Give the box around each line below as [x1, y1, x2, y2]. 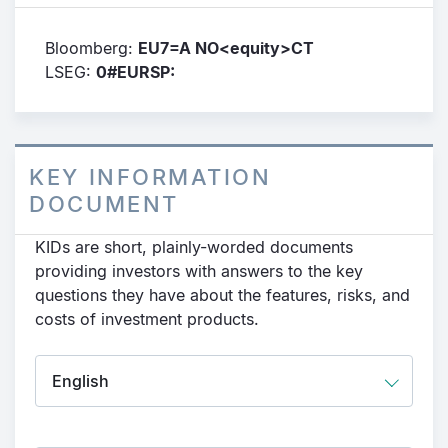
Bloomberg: [45, 38, 138, 58]
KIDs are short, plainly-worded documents [35, 237, 353, 257]
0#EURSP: [96, 62, 175, 82]
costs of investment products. [35, 309, 259, 329]
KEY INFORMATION [29, 163, 272, 190]
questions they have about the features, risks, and [35, 285, 410, 305]
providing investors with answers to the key [35, 261, 363, 281]
